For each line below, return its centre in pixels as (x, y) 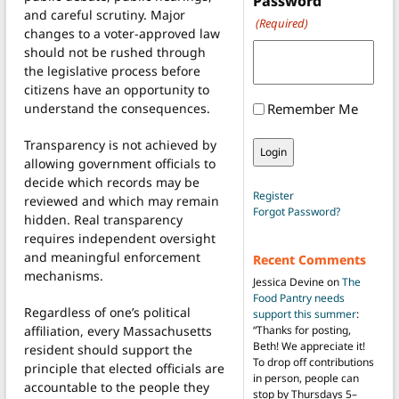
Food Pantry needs (298, 298)
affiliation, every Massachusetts (118, 330)
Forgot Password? (296, 212)
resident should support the (108, 349)
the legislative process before (112, 70)
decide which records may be (112, 182)
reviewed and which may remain (122, 200)
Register (273, 196)
